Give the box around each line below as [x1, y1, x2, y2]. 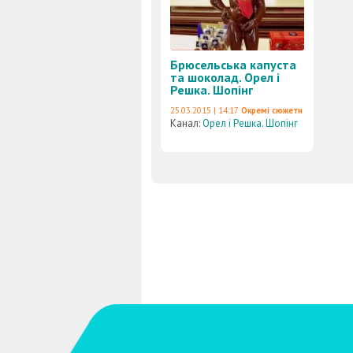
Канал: [170, 117, 203, 130]
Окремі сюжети [241, 105, 303, 116]
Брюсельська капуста [170, 57, 296, 72]
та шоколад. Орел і [170, 69, 280, 85]
